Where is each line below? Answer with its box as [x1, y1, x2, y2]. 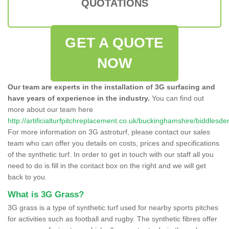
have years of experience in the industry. [8, 94, 150, 102]
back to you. [8, 172, 47, 181]
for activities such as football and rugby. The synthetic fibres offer [8, 214, 217, 223]
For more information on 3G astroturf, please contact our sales [8, 127, 210, 136]
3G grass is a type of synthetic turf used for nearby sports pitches [8, 203, 218, 212]
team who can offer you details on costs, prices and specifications [8, 139, 219, 147]
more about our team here [8, 105, 93, 113]
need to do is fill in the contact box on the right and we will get [8, 161, 206, 170]
